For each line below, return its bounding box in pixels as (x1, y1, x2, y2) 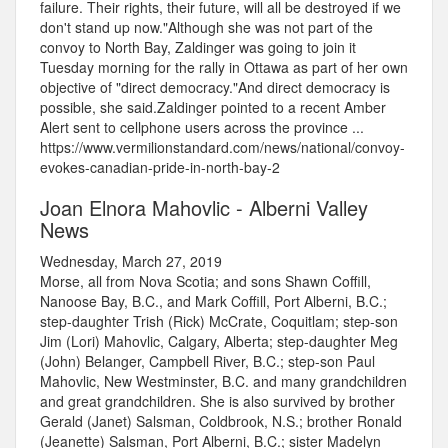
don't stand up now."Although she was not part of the (40, 17, 373, 38)
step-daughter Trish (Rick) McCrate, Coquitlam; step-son (40, 311, 398, 332)
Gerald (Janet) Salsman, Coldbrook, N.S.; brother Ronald (40, 411, 402, 432)
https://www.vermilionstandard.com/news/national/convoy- (40, 137, 405, 158)
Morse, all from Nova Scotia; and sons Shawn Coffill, (40, 271, 371, 292)
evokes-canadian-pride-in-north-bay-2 (40, 157, 280, 178)
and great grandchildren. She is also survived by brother (40, 391, 395, 412)
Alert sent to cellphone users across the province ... (40, 117, 364, 138)
